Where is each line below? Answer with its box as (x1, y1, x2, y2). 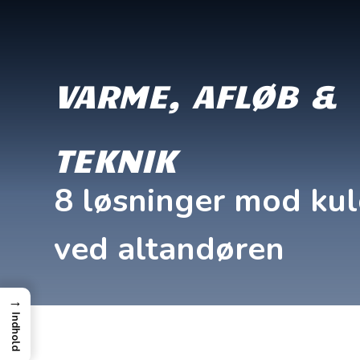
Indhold (8, 312, 22, 352)
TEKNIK (54, 138, 176, 179)
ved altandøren (54, 227, 285, 271)
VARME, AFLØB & (54, 74, 337, 115)
